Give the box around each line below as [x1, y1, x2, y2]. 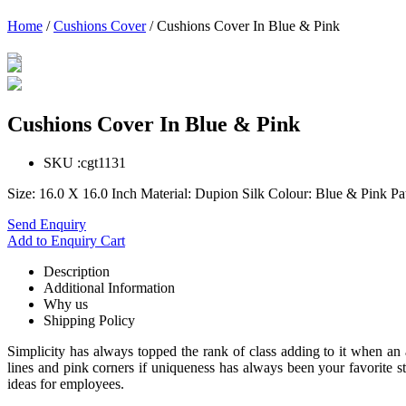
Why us [43, 296, 88, 313]
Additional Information [43, 280, 175, 296]
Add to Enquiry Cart [7, 233, 125, 249]
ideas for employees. [7, 376, 124, 392]
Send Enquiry [7, 217, 86, 233]
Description [43, 264, 110, 280]
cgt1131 [81, 155, 126, 171]
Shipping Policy [43, 313, 135, 329]
